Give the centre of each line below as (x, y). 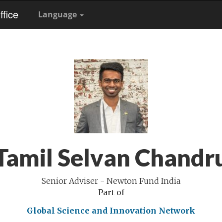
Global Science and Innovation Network (111, 211)
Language (58, 14)
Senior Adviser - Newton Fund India (111, 181)
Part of (111, 192)
